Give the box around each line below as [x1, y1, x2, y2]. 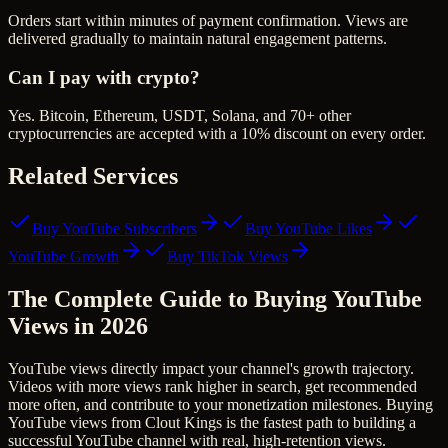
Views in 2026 [8, 313, 148, 340]
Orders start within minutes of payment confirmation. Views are [8, 11, 408, 29]
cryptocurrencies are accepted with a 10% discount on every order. [8, 125, 426, 143]
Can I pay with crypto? [8, 66, 200, 88]
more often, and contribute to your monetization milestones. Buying [8, 395, 433, 413]
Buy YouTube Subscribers [32, 220, 197, 238]
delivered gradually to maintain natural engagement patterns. [8, 29, 387, 47]
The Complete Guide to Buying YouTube [8, 286, 422, 313]
